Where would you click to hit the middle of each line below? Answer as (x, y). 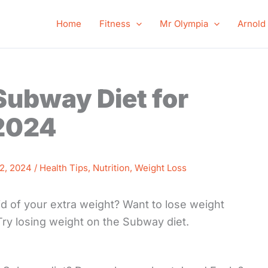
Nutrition (111, 168)
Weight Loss (161, 168)
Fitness (115, 24)
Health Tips (64, 168)
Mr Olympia (184, 24)
